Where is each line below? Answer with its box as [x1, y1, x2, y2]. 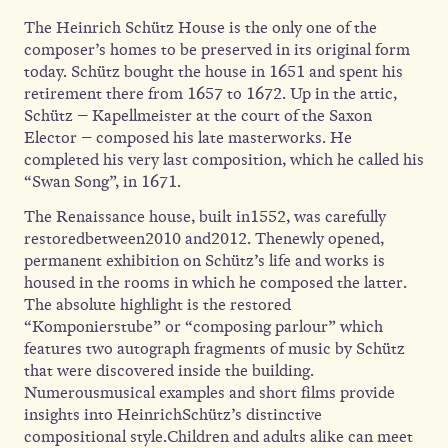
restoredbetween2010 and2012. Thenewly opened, [24, 228, 384, 249]
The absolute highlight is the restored [24, 294, 291, 315]
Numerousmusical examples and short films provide [24, 382, 395, 403]
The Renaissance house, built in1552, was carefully [24, 206, 386, 227]
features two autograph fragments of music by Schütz [24, 338, 405, 359]
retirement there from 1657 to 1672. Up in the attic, [24, 83, 397, 104]
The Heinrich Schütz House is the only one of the [24, 17, 377, 38]
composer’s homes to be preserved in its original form [24, 39, 410, 60]
